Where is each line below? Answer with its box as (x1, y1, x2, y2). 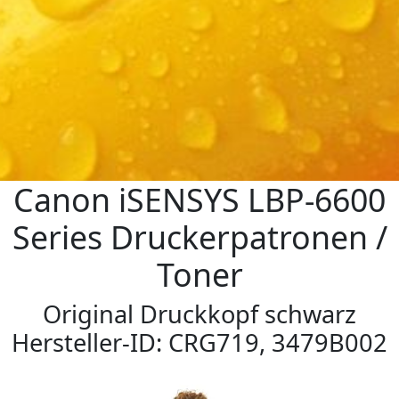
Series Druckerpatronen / (12, 215, 387, 258)
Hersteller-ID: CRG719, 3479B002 (12, 325, 387, 359)
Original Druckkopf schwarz (43, 297, 356, 330)
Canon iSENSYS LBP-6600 (13, 177, 386, 221)
